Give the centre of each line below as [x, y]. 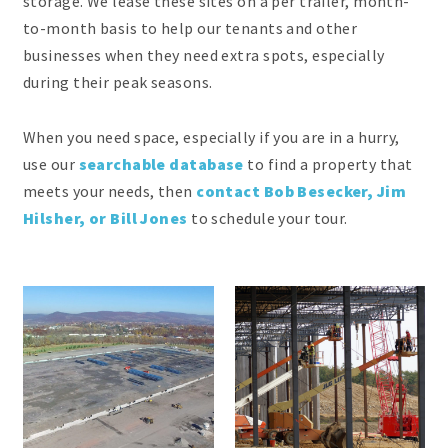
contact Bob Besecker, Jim [301, 190]
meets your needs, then [110, 190]
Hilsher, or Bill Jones [105, 217]
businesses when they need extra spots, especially [204, 55]
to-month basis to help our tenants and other [190, 28]
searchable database [161, 163]
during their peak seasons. [118, 82]
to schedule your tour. [267, 217]
